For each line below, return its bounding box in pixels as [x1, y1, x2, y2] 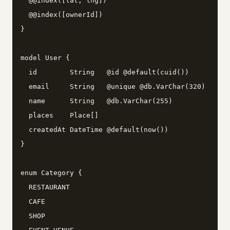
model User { [21, 53, 70, 62]
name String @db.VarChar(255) [21, 97, 172, 105]
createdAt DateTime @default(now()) [21, 125, 168, 133]
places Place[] [21, 111, 99, 119]
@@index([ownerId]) [21, 10, 103, 18]
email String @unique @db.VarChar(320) [21, 82, 205, 90]
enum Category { [21, 168, 82, 177]
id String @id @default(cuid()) [21, 68, 189, 76]
